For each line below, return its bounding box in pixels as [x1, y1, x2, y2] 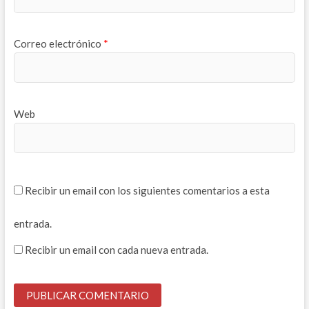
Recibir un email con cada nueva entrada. [24, 243, 208, 256]
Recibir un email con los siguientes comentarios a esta [24, 184, 270, 197]
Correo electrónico [13, 37, 103, 50]
